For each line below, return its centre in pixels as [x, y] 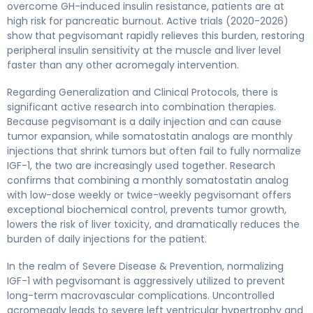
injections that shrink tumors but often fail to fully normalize [154, 151]
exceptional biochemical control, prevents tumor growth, [147, 209]
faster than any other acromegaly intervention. [123, 65]
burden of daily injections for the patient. [107, 239]
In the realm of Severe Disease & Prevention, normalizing [145, 266]
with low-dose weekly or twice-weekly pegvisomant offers [149, 195]
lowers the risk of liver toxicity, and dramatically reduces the [153, 224]
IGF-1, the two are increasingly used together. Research [141, 165]
